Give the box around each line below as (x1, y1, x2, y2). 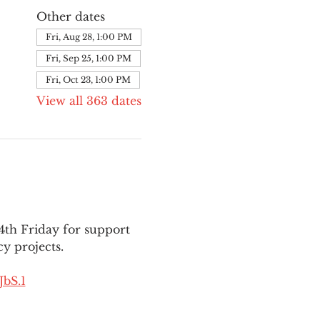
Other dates (36, 9, 105, 24)
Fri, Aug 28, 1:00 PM (45, 31, 132, 42)
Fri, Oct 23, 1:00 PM (45, 74, 131, 85)
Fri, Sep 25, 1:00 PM (45, 53, 131, 64)
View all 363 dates (36, 94, 141, 108)
